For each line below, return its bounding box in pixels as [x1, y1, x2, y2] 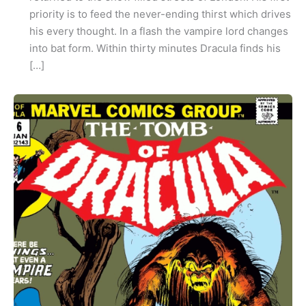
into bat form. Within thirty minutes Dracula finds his [29, 42, 281, 55]
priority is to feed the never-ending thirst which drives [29, 8, 291, 21]
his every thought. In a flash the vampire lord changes [29, 25, 288, 38]
